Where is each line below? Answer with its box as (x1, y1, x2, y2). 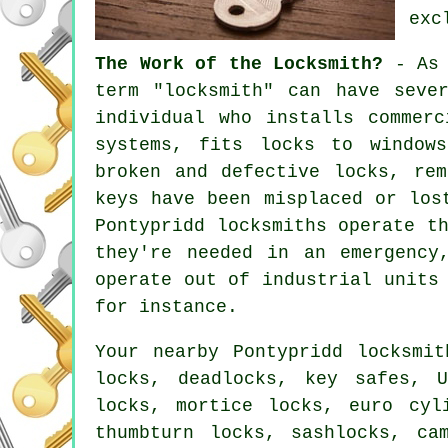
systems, (95, 134, 200, 155)
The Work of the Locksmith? (95, 53, 384, 74)
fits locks (199, 134, 315, 155)
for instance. (95, 296, 238, 317)
